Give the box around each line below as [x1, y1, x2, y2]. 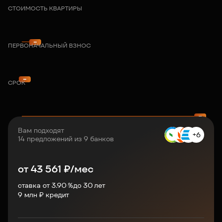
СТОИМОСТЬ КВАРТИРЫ [8, 4, 82, 12]
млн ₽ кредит [24, 190, 69, 199]
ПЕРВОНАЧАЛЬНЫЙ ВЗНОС [8, 42, 91, 50]
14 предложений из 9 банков [18, 134, 114, 143]
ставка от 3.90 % [18, 181, 73, 190]
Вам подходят [18, 126, 64, 135]
